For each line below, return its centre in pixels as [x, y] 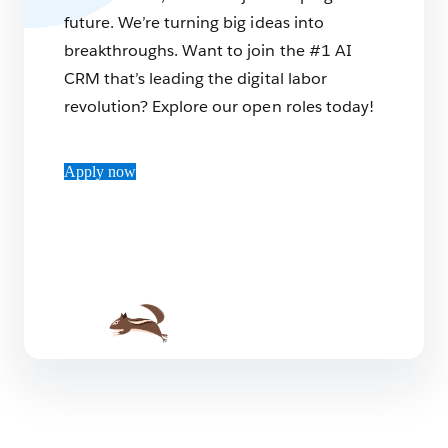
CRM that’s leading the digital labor [195, 78]
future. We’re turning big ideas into [194, 22]
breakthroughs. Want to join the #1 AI [208, 50]
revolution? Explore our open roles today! [219, 106]
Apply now [100, 171]
